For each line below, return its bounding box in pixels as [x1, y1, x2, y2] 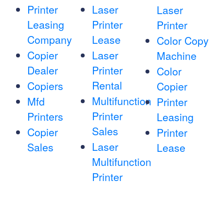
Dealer [27, 63, 58, 78]
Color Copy [156, 33, 209, 48]
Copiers [27, 78, 63, 93]
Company [27, 32, 72, 47]
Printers [27, 109, 63, 124]
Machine [156, 48, 197, 63]
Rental [91, 78, 122, 93]
